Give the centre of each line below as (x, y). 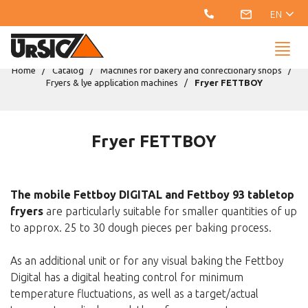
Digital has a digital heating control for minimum (127, 277)
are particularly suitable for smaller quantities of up (170, 211)
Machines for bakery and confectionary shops (191, 70)
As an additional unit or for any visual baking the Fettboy (147, 261)
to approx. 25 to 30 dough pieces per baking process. (141, 228)
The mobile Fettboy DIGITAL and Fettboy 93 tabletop (152, 195)
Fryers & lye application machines (112, 82)
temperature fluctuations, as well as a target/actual (134, 294)
